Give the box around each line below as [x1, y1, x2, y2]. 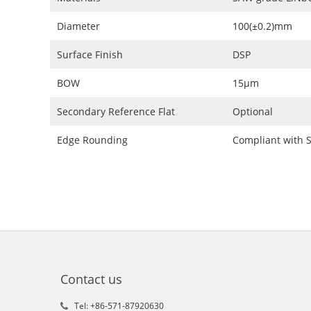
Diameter [57, 19, 100, 33]
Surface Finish [57, 47, 123, 61]
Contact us [60, 270, 122, 287]
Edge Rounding [57, 133, 128, 146]
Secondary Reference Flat [57, 104, 175, 118]
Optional [233, 104, 273, 118]
